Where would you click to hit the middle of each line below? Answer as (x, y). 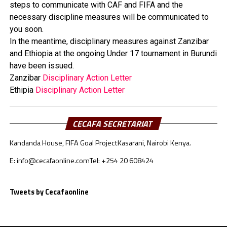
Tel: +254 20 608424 (121, 161)
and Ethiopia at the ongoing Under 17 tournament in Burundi (113, 53)
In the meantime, (40, 41)
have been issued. (42, 66)
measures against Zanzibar (159, 41)
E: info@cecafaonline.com (49, 161)
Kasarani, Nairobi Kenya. (154, 143)
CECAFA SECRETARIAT (113, 124)
